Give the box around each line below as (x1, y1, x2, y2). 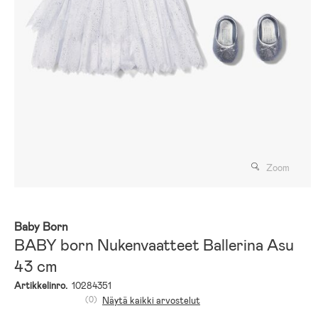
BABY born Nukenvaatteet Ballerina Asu (14, 234, 294, 256)
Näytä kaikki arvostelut (102, 294, 200, 307)
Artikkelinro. (14, 279, 67, 292)
